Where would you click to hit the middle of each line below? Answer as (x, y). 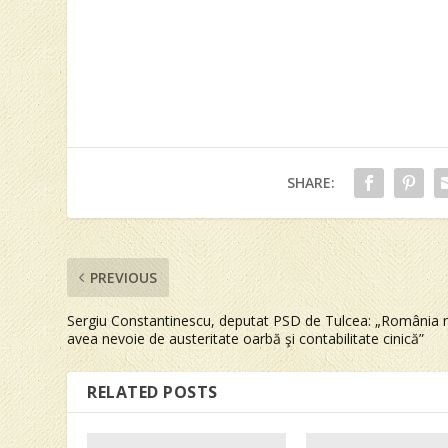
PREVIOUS (124, 278)
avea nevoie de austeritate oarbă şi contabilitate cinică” (246, 339)
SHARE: (310, 183)
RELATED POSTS (152, 392)
